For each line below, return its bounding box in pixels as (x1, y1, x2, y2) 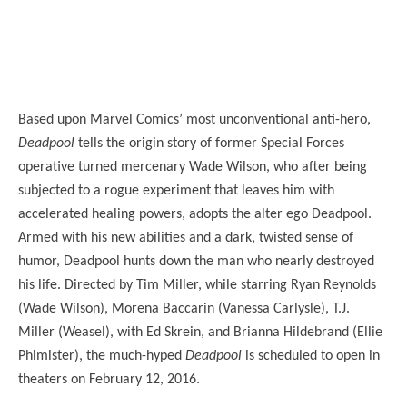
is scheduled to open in (242, 348, 380, 363)
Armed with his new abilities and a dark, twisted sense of (18, 230, 353, 245)
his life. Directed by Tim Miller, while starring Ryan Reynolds (18, 277, 376, 293)
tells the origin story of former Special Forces (74, 135, 344, 151)
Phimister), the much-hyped (18, 348, 185, 363)
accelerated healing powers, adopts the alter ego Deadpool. (18, 206, 372, 222)
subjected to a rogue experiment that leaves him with (18, 183, 334, 198)
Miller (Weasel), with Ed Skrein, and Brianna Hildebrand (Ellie (18, 324, 382, 340)
